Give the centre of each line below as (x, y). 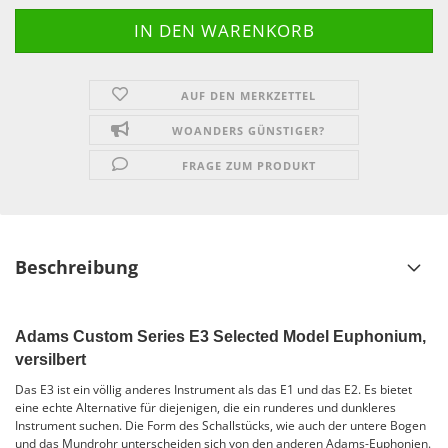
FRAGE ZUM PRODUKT (248, 165)
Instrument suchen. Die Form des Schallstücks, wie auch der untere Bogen (220, 425)
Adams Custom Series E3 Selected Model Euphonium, (220, 336)
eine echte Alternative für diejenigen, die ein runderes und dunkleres (205, 407)
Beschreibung (76, 266)
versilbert (50, 359)
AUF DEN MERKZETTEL (249, 95)
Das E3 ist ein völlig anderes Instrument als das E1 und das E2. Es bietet (213, 389)
